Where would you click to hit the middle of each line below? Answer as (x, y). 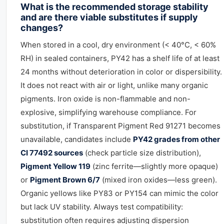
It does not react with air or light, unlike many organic (114, 85)
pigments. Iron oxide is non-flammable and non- (105, 99)
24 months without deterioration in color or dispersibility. (121, 72)
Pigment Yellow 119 (55, 166)
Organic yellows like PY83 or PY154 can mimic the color (119, 193)
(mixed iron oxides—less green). (158, 180)
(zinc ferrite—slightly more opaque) (154, 166)
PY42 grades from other (176, 139)
